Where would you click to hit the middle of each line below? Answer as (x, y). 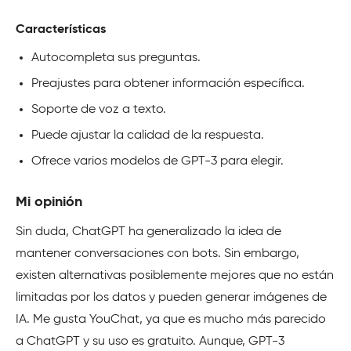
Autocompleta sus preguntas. (116, 58)
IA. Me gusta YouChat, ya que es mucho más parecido (171, 319)
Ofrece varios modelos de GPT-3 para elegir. (157, 161)
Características (61, 29)
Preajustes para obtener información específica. (168, 83)
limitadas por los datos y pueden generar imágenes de (171, 297)
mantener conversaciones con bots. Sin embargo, (157, 253)
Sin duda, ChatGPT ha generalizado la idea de (148, 232)
